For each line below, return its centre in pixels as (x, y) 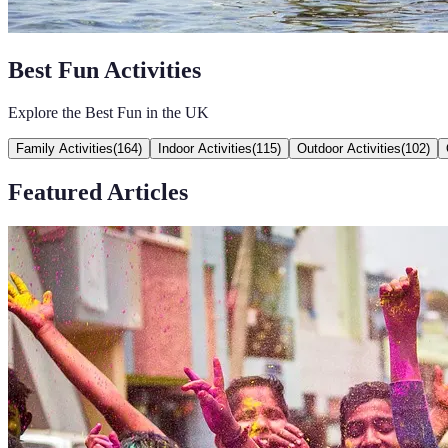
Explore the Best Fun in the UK (108, 112)
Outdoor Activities (349, 148)
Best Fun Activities (104, 69)
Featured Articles (98, 191)
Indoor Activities (205, 148)
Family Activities (64, 148)
